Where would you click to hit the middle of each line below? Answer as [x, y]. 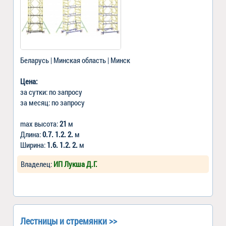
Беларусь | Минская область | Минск [75, 60]
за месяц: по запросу [52, 102]
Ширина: [34, 145]
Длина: [31, 134]
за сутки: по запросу [51, 92]
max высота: [40, 123]
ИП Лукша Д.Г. [75, 164]
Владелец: [37, 164]
